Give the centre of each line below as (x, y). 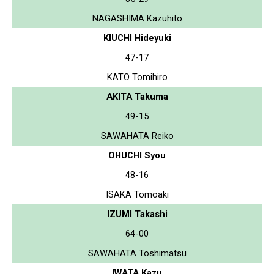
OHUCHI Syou (137, 155)
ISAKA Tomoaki (137, 194)
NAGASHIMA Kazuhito (137, 18)
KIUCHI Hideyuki (137, 38)
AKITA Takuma (137, 96)
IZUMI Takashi (137, 214)
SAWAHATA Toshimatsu (137, 253)
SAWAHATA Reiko (137, 135)
